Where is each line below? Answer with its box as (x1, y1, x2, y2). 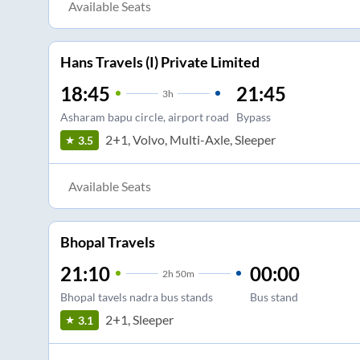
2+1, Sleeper (104, 312, 174, 328)
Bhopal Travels (59, 232, 155, 251)
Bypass (235, 109, 271, 124)
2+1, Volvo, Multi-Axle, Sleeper (104, 132, 276, 148)
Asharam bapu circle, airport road (59, 109, 229, 124)
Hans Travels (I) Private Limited (59, 52, 260, 71)
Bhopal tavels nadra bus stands (59, 289, 213, 304)
